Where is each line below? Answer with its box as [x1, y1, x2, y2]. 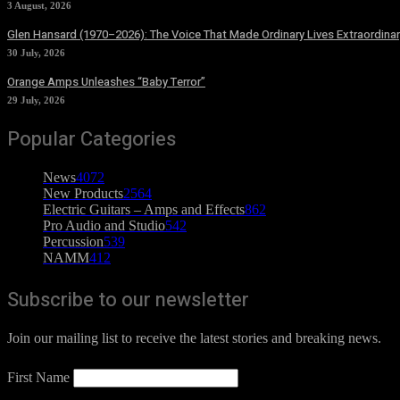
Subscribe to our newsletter [7, 285, 249, 314]
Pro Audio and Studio [43, 217, 165, 233]
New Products [43, 185, 123, 201]
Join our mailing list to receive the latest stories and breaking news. [7, 329, 381, 346]
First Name [7, 369, 70, 385]
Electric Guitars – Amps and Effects [43, 201, 245, 217]
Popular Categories [7, 124, 176, 154]
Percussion [43, 233, 104, 249]
